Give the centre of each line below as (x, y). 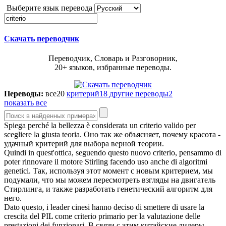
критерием (180, 171)
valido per (179, 126)
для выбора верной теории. (116, 144)
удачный (20, 144)
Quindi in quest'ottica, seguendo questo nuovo (78, 153)
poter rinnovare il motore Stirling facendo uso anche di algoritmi (106, 162)
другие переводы (139, 94)
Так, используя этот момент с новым (97, 171)
